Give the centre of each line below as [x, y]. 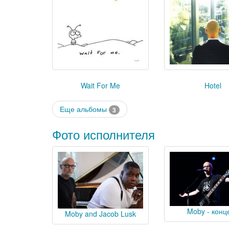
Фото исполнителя [104, 134]
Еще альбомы [84, 109]
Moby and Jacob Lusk [101, 214]
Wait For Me [101, 85]
